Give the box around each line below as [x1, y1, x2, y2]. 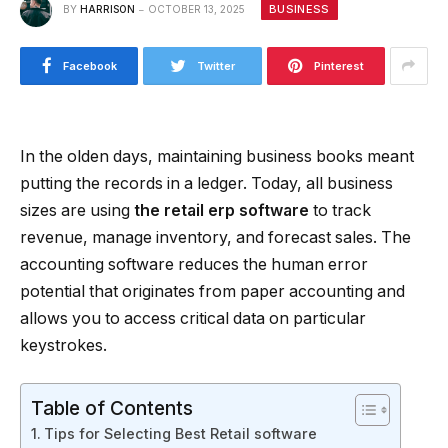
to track [309, 200, 371, 220]
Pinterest [313, 58, 364, 73]
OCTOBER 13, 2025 [148, 3, 245, 16]
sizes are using [20, 200, 134, 220]
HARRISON [80, 3, 135, 16]
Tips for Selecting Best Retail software [43, 425, 317, 443]
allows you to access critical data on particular [20, 308, 366, 328]
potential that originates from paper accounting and [20, 281, 405, 301]
